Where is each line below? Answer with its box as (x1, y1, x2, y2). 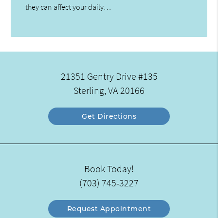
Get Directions (82, 112, 136, 121)
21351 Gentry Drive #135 (60, 71, 158, 83)
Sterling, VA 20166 (73, 85, 145, 97)
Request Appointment (67, 204, 151, 214)
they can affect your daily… (25, 1, 111, 12)
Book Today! (84, 163, 134, 175)
